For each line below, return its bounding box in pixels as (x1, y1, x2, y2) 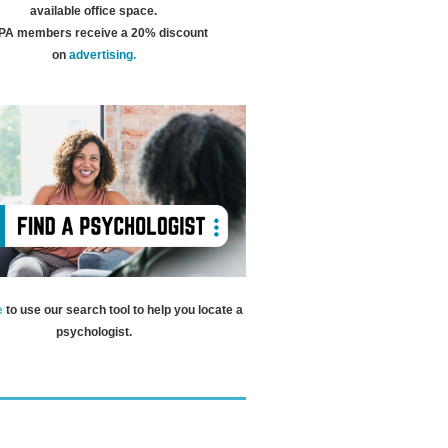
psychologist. (55, 324, 132, 339)
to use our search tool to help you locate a (5, 302, 243, 317)
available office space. (30, 3, 157, 18)
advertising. (68, 47, 136, 62)
